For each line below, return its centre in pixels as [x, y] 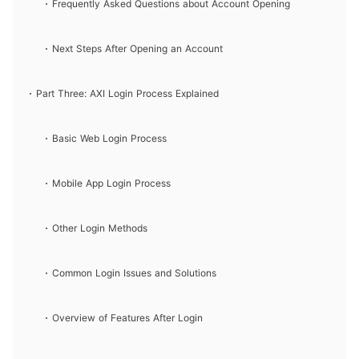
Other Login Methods [99, 228]
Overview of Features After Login [127, 318]
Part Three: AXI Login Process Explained [127, 93]
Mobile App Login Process [111, 183]
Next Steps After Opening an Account [137, 48]
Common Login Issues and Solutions [134, 273]
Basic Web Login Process [109, 138]
